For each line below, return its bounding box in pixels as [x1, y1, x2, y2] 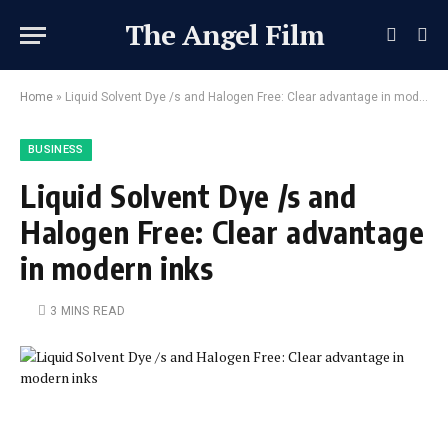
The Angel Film [124, 16, 324, 53]
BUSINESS [28, 143, 84, 156]
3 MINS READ [50, 304, 125, 318]
